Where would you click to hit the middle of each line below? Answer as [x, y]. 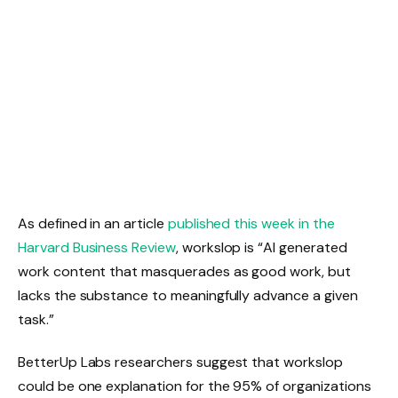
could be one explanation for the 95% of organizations [195, 386]
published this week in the [249, 224]
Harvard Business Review [97, 248]
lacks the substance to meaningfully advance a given [188, 296]
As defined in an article [91, 224]
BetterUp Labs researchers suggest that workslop [180, 362]
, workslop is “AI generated [261, 248]
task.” [36, 320]
